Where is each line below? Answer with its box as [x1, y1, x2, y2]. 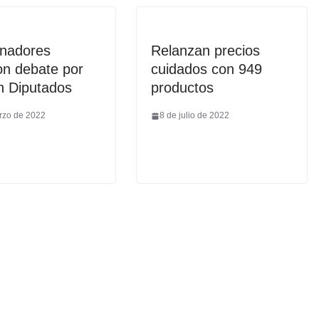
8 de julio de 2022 [159, 110, 229, 121]
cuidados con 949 [151, 61, 262, 78]
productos [151, 80, 214, 96]
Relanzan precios [151, 43, 260, 59]
